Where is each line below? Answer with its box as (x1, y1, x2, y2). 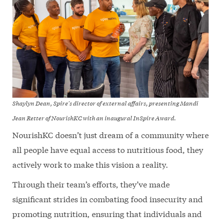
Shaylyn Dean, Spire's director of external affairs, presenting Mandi (12, 99, 198, 108)
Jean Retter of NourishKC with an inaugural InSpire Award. (12, 113, 176, 123)
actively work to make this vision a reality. (12, 158, 170, 170)
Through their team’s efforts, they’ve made (12, 178, 170, 190)
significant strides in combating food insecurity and (12, 193, 203, 205)
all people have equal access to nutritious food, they (12, 144, 203, 155)
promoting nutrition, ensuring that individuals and (12, 208, 202, 220)
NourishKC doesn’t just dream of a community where (12, 129, 209, 141)
